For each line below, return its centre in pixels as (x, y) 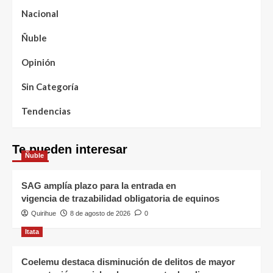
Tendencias (46, 111)
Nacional (40, 13)
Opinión (38, 62)
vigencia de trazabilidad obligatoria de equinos (123, 198)
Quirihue (44, 213)
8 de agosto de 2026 (100, 213)
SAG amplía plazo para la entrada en (99, 185)
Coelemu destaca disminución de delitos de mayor (128, 261)
